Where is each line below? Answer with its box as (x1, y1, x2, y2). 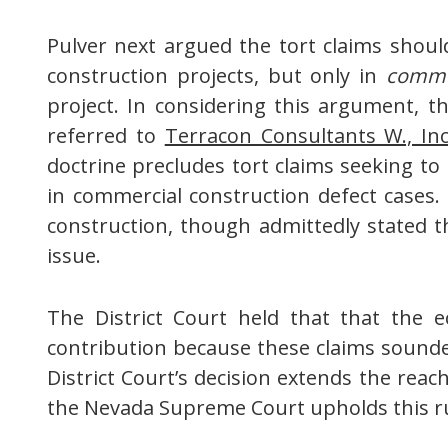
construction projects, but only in (47, 62, 387, 90)
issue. (47, 242, 101, 270)
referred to (47, 122, 165, 150)
